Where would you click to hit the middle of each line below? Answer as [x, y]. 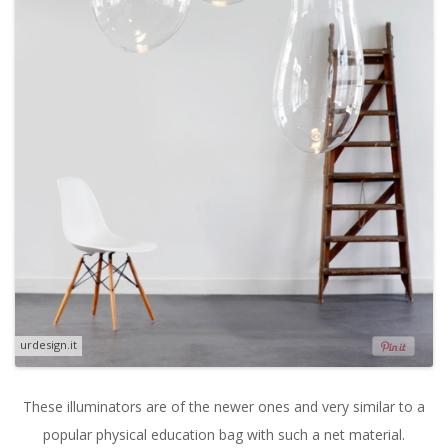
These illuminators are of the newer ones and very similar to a [224, 406]
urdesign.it [48, 344]
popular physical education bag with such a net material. [224, 434]
